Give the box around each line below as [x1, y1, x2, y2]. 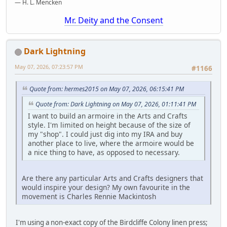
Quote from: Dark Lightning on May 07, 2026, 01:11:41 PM [35, 100, 196, 108]
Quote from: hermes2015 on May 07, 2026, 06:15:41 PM [29, 85, 184, 94]
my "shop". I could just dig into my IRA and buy [28, 129, 182, 139]
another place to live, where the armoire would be [28, 138, 194, 148]
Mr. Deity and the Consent [64, 14, 163, 26]
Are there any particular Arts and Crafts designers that [22, 173, 203, 183]
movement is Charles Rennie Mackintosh [22, 191, 156, 201]
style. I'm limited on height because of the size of [28, 120, 191, 130]
